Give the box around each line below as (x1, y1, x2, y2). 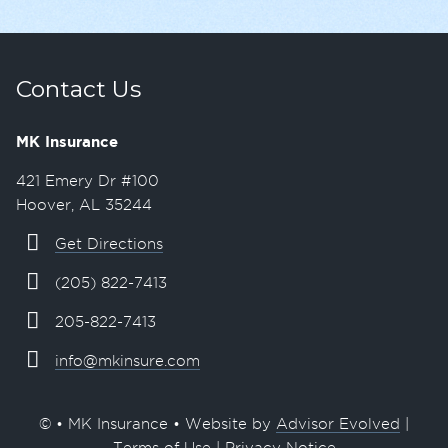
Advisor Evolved (276, 416, 400, 433)
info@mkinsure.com (54, 353, 200, 370)
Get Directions (54, 236, 163, 253)
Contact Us (16, 75, 141, 104)
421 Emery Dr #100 (16, 173, 159, 190)
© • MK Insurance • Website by (39, 416, 276, 433)
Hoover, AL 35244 (16, 197, 152, 214)
